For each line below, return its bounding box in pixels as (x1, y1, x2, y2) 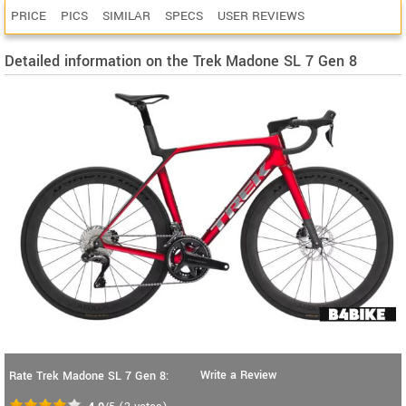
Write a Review (200, 367, 276, 384)
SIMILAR (102, 7, 150, 24)
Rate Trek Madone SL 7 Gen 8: (9, 368, 169, 385)
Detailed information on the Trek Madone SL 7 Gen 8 (5, 51, 357, 72)
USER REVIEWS (217, 7, 304, 24)
